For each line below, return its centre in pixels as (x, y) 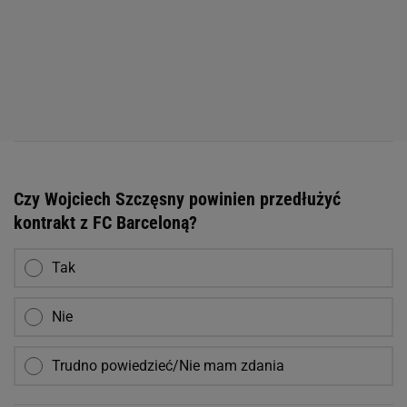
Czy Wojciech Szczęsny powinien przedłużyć (177, 199)
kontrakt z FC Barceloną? (105, 223)
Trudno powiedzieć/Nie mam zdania (168, 366)
